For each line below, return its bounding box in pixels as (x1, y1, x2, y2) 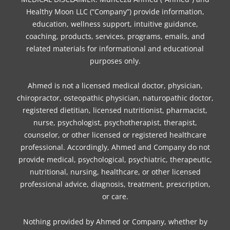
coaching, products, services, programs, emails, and (25, 31, 205, 41)
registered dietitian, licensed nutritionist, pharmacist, (23, 105, 207, 116)
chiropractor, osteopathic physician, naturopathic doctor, (16, 93, 214, 103)
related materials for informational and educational (26, 43, 204, 53)
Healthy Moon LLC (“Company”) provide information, (26, 6, 204, 16)
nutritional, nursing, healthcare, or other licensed (29, 167, 201, 177)
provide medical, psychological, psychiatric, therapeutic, (18, 155, 212, 165)
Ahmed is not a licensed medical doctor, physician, (27, 81, 203, 91)
